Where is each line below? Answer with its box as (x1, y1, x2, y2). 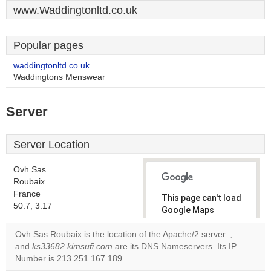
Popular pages (13, 39, 83, 51)
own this (170, 254, 200, 263)
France (13, 189, 41, 198)
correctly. (162, 217, 201, 227)
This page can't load (162, 193, 241, 203)
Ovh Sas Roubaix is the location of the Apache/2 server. (15, 230, 230, 239)
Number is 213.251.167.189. (15, 254, 125, 263)
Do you (170, 244, 193, 252)
